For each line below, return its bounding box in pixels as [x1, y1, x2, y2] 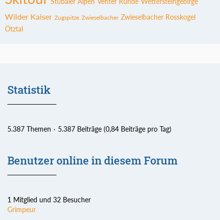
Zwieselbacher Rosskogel [121, 12, 195, 21]
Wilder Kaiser [5, 11, 52, 21]
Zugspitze [55, 13, 79, 21]
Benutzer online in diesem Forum [7, 153, 178, 167]
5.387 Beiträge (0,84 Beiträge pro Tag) [58, 124, 171, 133]
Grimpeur [7, 205, 36, 214]
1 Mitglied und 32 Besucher [7, 195, 91, 204]
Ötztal [5, 24, 23, 33]
